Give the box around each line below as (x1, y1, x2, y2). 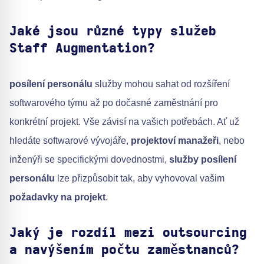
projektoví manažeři (131, 136, 219, 146)
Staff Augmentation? (9, 42, 155, 55)
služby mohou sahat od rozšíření (93, 79, 230, 90)
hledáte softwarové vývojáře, (9, 136, 131, 146)
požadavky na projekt (9, 192, 105, 203)
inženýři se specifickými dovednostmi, (9, 154, 169, 165)
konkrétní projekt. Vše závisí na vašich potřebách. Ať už (9, 117, 239, 127)
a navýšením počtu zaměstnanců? (9, 243, 239, 257)
